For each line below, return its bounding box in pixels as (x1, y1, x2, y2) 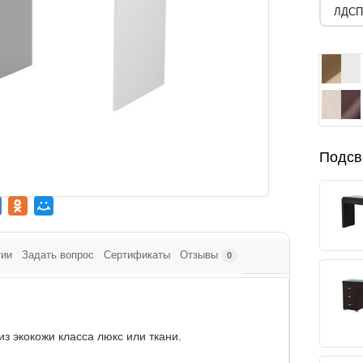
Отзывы (180, 249, 218, 261)
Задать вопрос (22, 249, 94, 261)
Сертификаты (104, 249, 170, 261)
